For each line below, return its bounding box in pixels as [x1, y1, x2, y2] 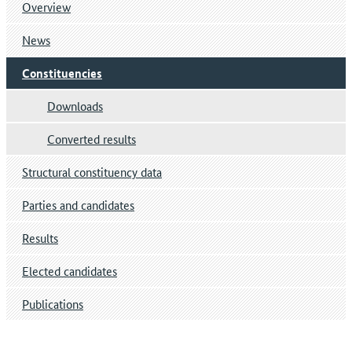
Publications [22, 295, 83, 313]
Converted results [47, 130, 136, 148]
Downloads [47, 97, 103, 115]
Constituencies [22, 64, 102, 82]
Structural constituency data [22, 163, 162, 181]
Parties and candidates [22, 196, 134, 214]
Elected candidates [22, 262, 117, 280]
